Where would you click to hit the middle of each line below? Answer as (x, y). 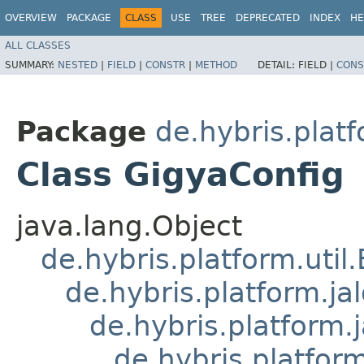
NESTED (78, 65)
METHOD (216, 65)
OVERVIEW (31, 18)
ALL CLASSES (38, 45)
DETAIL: (278, 65)
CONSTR (165, 65)
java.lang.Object (129, 225)
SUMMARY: (31, 65)
